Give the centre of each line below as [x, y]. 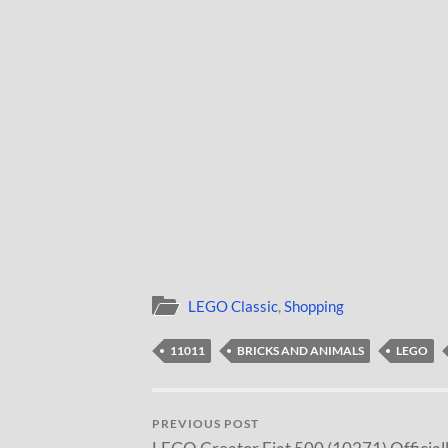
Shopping [314, 305]
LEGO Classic [233, 305]
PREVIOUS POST [205, 423]
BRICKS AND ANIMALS [300, 350]
